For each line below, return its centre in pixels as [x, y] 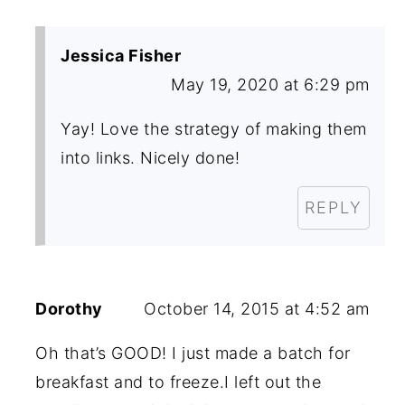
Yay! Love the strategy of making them [214, 128]
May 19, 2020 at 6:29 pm [270, 84]
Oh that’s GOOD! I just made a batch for [193, 353]
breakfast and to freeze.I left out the [179, 381]
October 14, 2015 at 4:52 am [257, 308]
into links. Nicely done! [151, 157]
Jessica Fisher [121, 55]
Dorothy [69, 308]
